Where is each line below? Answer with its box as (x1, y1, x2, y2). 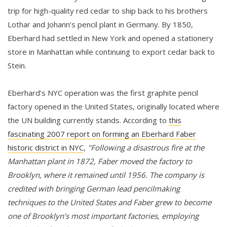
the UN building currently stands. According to (8, 115, 169, 126)
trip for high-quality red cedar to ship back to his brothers (8, 6, 208, 16)
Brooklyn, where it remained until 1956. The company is (8, 170, 204, 180)
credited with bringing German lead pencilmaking (8, 183, 180, 194)
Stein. (8, 60, 26, 71)
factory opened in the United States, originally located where (8, 101, 219, 112)
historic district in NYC (8, 142, 84, 153)
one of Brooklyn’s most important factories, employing (8, 211, 199, 221)
